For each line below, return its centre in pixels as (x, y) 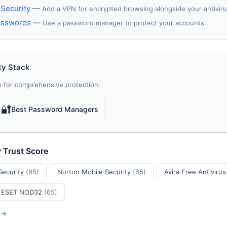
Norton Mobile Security (95, 172)
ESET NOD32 (23, 192)
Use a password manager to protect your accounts (123, 23)
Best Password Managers (55, 109)
